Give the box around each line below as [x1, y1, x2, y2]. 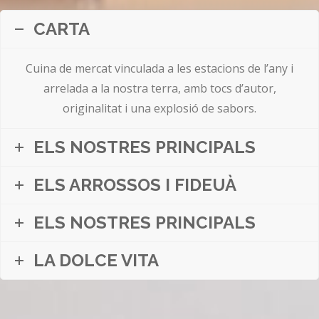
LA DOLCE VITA [33, 250, 159, 271]
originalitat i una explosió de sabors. [63, 100, 256, 117]
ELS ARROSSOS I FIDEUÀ [33, 174, 236, 196]
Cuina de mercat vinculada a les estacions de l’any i [26, 61, 293, 77]
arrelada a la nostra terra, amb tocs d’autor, [43, 80, 276, 97]
